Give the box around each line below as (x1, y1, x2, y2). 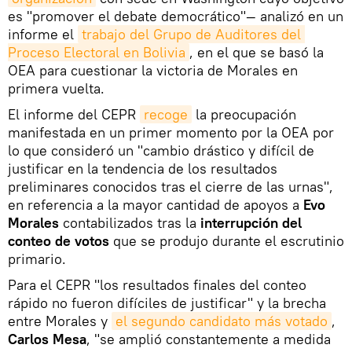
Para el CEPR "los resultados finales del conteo (8, 275, 306, 294)
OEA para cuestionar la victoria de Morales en (8, 60, 298, 79)
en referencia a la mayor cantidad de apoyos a (8, 195, 303, 214)
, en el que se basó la (189, 42, 324, 61)
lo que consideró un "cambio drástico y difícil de (8, 141, 314, 159)
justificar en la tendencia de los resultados (8, 159, 277, 178)
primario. (8, 249, 66, 268)
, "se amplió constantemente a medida (86, 329, 331, 348)
